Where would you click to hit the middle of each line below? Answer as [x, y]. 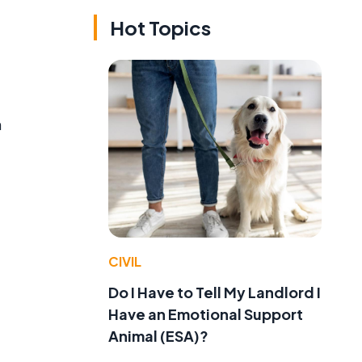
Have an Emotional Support [206, 314]
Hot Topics [160, 28]
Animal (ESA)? [158, 335]
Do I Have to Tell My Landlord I [215, 292]
